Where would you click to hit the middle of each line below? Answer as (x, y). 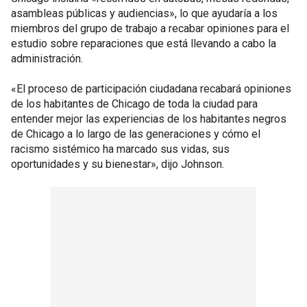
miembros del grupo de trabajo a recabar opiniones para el (150, 28)
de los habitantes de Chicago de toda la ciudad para (134, 103)
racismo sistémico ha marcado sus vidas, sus (120, 149)
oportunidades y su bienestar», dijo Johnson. (118, 164)
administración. (48, 58)
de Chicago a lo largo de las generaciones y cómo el (136, 134)
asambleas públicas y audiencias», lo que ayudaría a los (144, 13)
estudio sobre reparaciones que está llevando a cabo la (144, 43)
